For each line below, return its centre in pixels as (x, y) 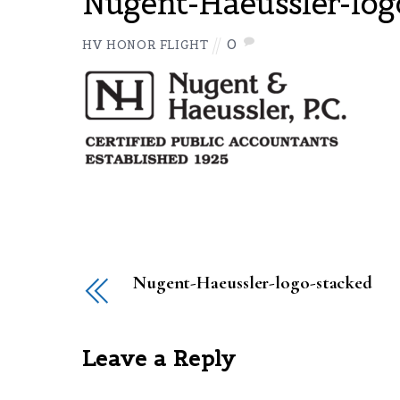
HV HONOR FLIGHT (146, 45)
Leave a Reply (159, 359)
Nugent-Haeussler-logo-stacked (252, 283)
